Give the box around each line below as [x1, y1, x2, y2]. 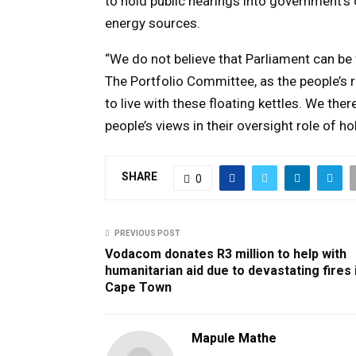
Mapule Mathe [191, 330, 277, 346]
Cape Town [105, 279, 172, 295]
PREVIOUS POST [114, 228, 180, 238]
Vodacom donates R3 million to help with [105, 246, 346, 261]
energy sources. [105, 14, 200, 31]
